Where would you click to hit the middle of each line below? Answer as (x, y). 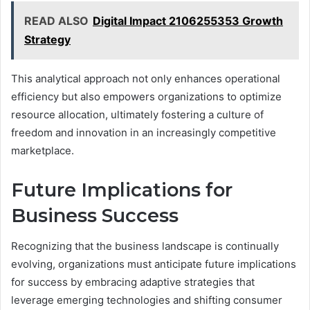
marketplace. (43, 150)
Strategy (47, 39)
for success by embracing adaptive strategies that (133, 282)
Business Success (95, 215)
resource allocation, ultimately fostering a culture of (137, 114)
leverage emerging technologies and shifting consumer (147, 300)
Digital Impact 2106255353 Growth (188, 20)
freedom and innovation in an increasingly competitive (144, 132)
